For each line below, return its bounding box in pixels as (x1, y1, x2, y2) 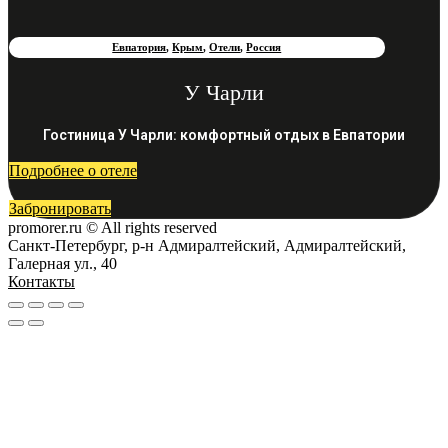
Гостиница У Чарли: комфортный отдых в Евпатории (43, 126, 405, 143)
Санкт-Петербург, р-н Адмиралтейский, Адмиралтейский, (8, 236, 406, 254)
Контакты (8, 272, 75, 290)
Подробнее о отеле (9, 161, 137, 179)
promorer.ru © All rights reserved (8, 218, 217, 236)
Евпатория (112, 40, 167, 53)
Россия (246, 40, 282, 53)
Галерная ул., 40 (8, 254, 117, 272)
